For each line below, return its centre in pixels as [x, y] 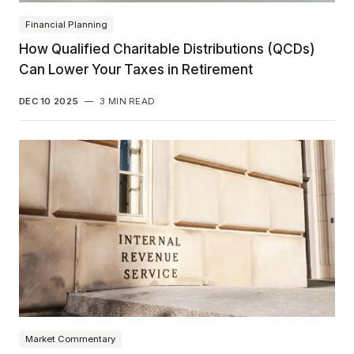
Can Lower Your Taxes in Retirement [136, 69]
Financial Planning [66, 24]
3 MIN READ [128, 101]
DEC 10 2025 [49, 101]
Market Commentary [70, 339]
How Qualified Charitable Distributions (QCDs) [167, 48]
